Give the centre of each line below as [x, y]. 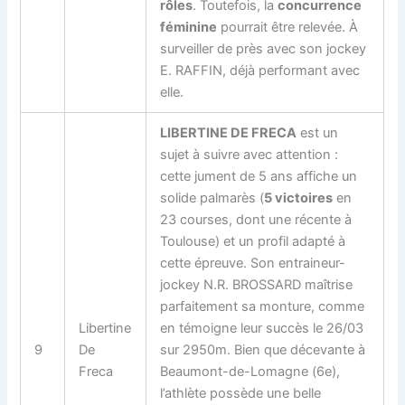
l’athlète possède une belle [241, 393]
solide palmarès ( [212, 198]
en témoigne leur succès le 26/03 [262, 328]
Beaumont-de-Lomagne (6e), [250, 371]
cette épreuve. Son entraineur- [253, 263]
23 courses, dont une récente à [256, 219]
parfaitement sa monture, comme [263, 306]
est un [318, 132]
